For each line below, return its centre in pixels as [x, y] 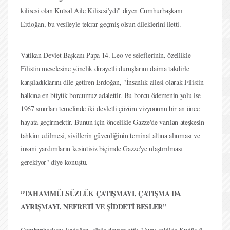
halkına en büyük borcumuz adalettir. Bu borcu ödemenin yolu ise [111, 95]
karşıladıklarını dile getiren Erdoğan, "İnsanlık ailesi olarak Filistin [112, 82]
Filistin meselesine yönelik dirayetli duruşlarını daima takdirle [105, 69]
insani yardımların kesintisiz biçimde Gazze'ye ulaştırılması [101, 149]
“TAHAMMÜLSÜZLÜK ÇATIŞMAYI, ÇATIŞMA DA [101, 193]
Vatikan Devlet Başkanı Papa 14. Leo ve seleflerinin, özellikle [106, 55]
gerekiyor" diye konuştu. [54, 162]
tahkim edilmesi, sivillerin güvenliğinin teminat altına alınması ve [110, 135]
